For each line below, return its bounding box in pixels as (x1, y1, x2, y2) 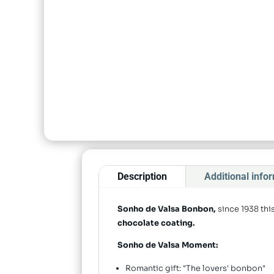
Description (117, 171, 168, 183)
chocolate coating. (117, 218, 196, 229)
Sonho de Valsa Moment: (117, 240, 219, 251)
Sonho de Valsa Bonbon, (117, 204, 217, 215)
